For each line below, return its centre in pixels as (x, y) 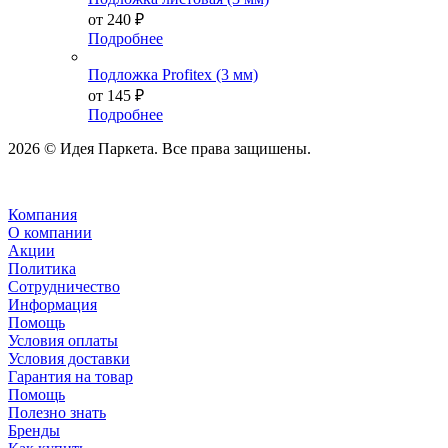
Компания (42, 214)
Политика (42, 268)
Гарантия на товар (70, 376)
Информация (52, 304)
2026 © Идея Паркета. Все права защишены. (159, 148)
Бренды (34, 430)
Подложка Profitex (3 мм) (173, 74)
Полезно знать (57, 412)
